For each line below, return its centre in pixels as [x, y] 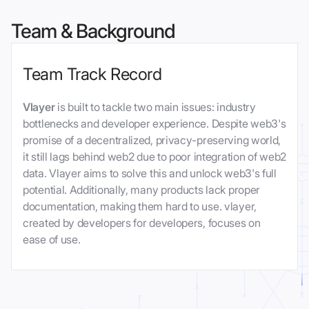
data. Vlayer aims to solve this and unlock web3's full [150, 173]
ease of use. [52, 240]
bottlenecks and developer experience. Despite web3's [154, 124]
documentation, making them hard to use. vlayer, [140, 207]
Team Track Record [92, 74]
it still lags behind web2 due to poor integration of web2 [154, 157]
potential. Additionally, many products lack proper [142, 190]
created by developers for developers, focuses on [142, 223]
